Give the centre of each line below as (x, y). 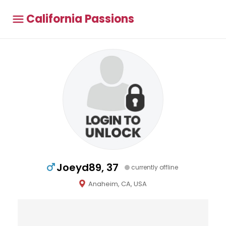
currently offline (155, 167)
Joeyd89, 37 (88, 167)
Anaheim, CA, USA (118, 184)
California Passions (80, 19)
